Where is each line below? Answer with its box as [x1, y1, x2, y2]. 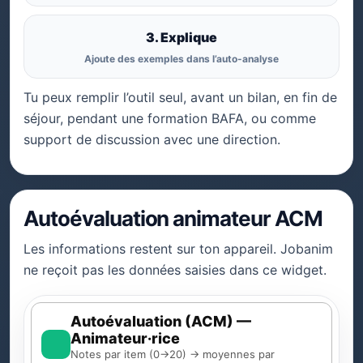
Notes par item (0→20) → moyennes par [70, 348, 275, 361]
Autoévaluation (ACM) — [70, 313, 251, 330]
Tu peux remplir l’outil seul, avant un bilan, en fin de [23, 89, 337, 105]
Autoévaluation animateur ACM [23, 206, 322, 231]
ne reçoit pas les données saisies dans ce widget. [23, 262, 327, 278]
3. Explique [146, 29, 217, 45]
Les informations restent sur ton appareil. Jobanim [23, 241, 333, 257]
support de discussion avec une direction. [23, 131, 280, 147]
